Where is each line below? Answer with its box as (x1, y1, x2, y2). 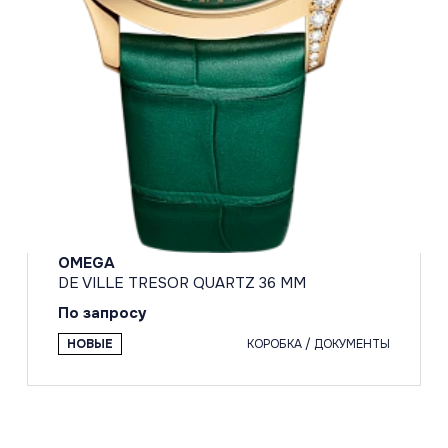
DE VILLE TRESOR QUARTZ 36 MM (58, 273, 307, 294)
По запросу (58, 303, 148, 324)
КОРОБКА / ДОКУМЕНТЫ (246, 336, 390, 353)
